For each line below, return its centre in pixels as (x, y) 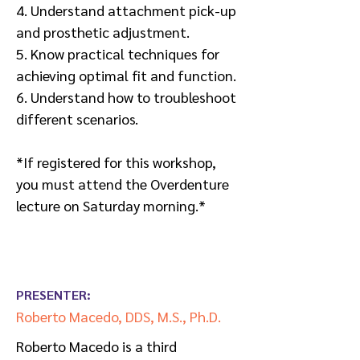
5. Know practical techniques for (118, 53)
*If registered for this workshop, (116, 162)
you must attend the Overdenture (123, 184)
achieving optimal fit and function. (126, 75)
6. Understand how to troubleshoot (126, 97)
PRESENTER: (53, 295)
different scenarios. (77, 119)
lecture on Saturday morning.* (111, 205)
